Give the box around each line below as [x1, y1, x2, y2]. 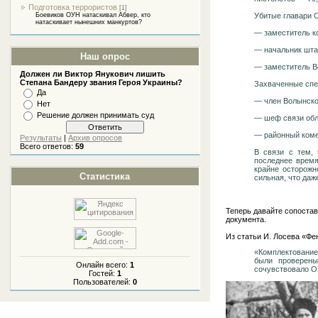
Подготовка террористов [28, 3, 118, 11]
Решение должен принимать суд [37, 111, 155, 119]
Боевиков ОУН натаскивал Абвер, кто [35, 11, 151, 18]
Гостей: [88, 269, 117, 278]
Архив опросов [68, 133, 123, 142]
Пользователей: [72, 278, 133, 287]
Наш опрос [79, 51, 130, 62]
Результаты [20, 133, 62, 142]
